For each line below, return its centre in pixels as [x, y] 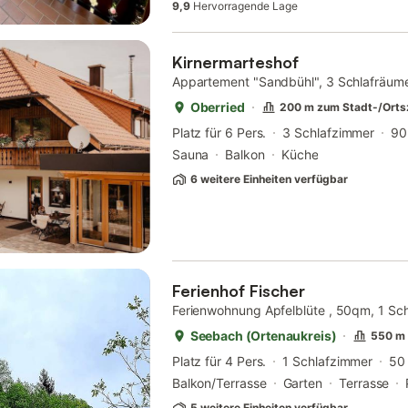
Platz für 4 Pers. [219, 362]
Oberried [217, 107]
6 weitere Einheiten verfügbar [269, 179]
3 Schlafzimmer [329, 133]
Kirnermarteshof [235, 62]
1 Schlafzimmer [328, 362]
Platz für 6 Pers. [219, 133]
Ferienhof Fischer [238, 291]
